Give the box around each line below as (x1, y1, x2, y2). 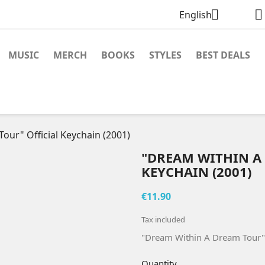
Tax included (141, 214, 185, 225)
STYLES (149, 49, 182, 62)
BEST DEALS (196, 49, 250, 62)
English (179, 8, 212, 22)
